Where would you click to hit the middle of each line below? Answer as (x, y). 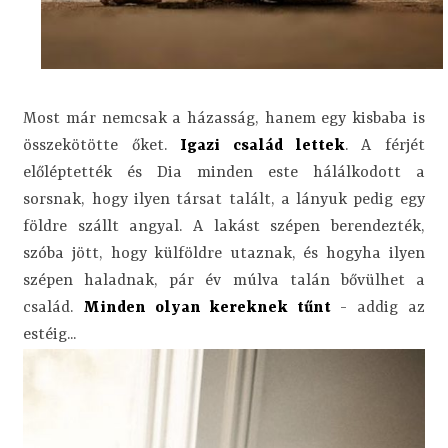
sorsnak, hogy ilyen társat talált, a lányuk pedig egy (224, 199)
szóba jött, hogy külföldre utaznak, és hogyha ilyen (224, 253)
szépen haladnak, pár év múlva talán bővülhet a (224, 280)
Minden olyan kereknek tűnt (206, 307)
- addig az (377, 307)
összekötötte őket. (102, 145)
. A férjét (384, 145)
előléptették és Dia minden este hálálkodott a (224, 172)
